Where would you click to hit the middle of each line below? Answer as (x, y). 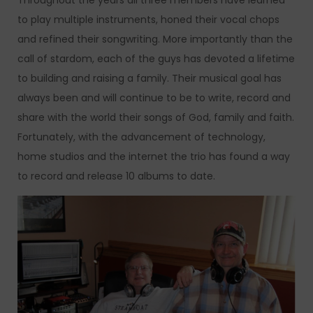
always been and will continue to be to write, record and (154, 98)
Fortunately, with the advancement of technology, (141, 137)
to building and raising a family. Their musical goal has (150, 79)
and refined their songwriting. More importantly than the (155, 39)
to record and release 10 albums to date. (116, 176)
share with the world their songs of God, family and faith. (156, 118)
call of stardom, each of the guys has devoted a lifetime (156, 59)
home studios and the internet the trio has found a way (154, 157)
